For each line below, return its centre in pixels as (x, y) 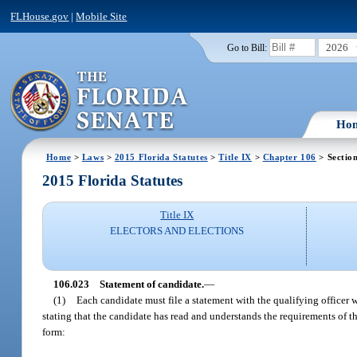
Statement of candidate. (151, 284)
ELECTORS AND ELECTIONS (177, 231)
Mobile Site (102, 16)
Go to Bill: (247, 47)
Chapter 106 (289, 157)
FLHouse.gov (40, 16)
